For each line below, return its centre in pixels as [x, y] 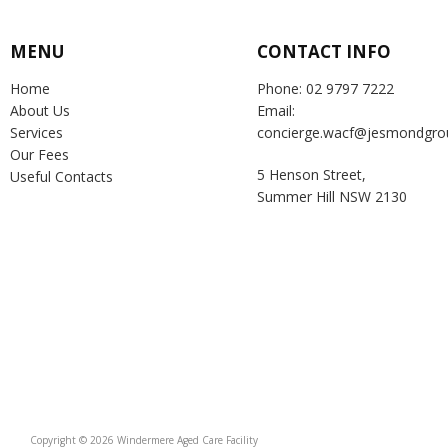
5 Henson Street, [311, 174]
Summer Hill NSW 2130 [332, 196]
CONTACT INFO [324, 51]
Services [36, 132]
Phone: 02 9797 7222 [325, 88]
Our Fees [39, 154]
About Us [40, 110]
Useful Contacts [61, 176]
